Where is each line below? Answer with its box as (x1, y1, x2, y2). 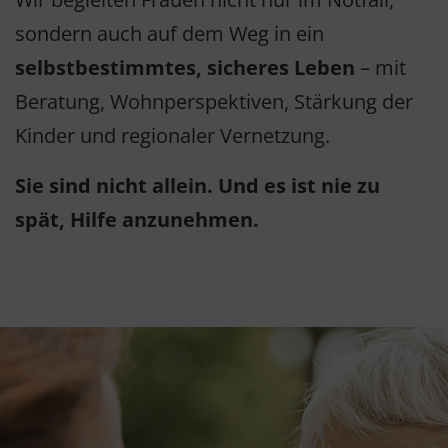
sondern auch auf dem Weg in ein (15, 20, 324, 48)
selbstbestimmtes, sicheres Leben (15, 54, 355, 82)
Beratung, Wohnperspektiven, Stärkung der (15, 88, 413, 116)
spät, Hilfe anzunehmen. (15, 206, 259, 234)
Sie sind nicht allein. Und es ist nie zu (15, 172, 380, 200)
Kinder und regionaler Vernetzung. (15, 122, 330, 150)
